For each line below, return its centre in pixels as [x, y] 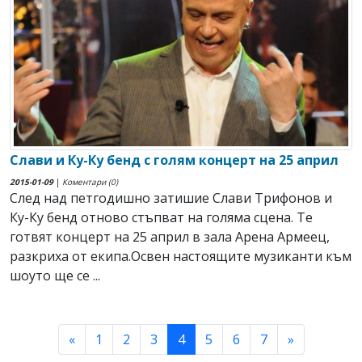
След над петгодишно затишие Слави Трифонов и [171, 198]
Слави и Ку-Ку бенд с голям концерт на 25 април [174, 160]
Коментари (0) [90, 182]
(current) [210, 339]
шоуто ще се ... [55, 276]
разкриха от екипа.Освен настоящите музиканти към [181, 257]
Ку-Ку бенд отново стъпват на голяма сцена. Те [161, 218]
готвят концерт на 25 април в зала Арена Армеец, [170, 237]
